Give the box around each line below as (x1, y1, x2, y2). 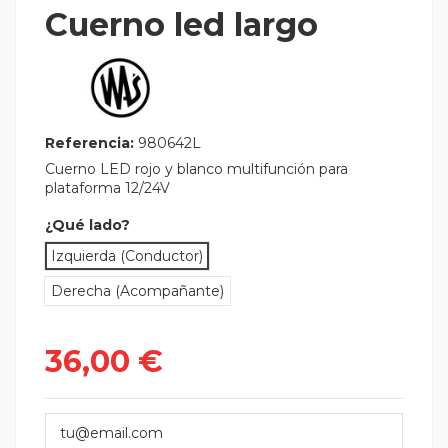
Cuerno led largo (45, 4, 318, 44)
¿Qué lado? (45, 216, 130, 235)
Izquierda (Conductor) (51, 247, 203, 266)
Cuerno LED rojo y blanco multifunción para (45, 159, 348, 178)
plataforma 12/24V (45, 178, 170, 197)
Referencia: (45, 133, 134, 152)
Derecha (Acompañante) (51, 282, 224, 301)
